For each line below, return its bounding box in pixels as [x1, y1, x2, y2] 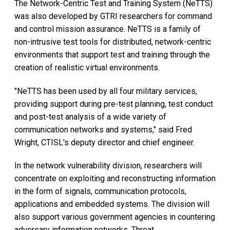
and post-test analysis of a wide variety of [14, 111, 166, 122]
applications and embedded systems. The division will [14, 199, 209, 209]
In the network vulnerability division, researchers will [14, 161, 202, 171]
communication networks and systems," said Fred [14, 124, 192, 135]
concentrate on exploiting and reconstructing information [14, 174, 216, 184]
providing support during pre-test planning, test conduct [14, 99, 213, 109]
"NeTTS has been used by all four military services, [14, 86, 197, 96]
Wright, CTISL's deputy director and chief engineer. [14, 137, 195, 147]
